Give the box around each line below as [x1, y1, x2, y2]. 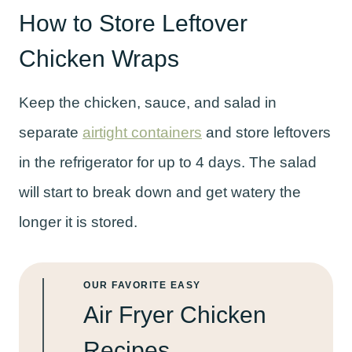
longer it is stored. [19, 213, 137, 230]
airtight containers [82, 123, 202, 141]
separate [19, 123, 82, 141]
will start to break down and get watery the [19, 183, 301, 200]
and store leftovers [202, 123, 331, 141]
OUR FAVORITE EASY [83, 279, 201, 291]
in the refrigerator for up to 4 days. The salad [19, 153, 317, 170]
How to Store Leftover [19, 9, 247, 36]
